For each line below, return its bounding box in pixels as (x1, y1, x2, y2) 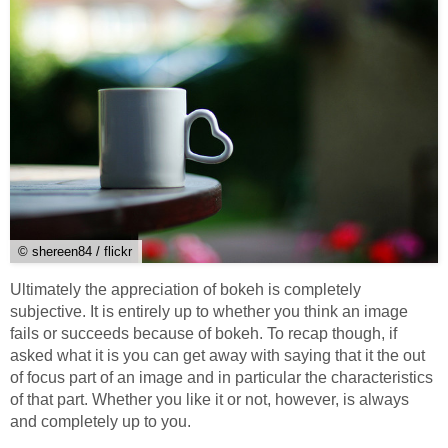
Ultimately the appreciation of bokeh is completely (10, 281, 361, 299)
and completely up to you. (10, 413, 191, 431)
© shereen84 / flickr (18, 244, 132, 260)
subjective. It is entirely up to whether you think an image (10, 303, 408, 321)
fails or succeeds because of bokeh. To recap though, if (10, 325, 397, 343)
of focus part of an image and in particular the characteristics (10, 369, 433, 387)
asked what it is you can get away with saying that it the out (10, 347, 425, 365)
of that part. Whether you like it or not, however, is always (10, 391, 409, 409)
